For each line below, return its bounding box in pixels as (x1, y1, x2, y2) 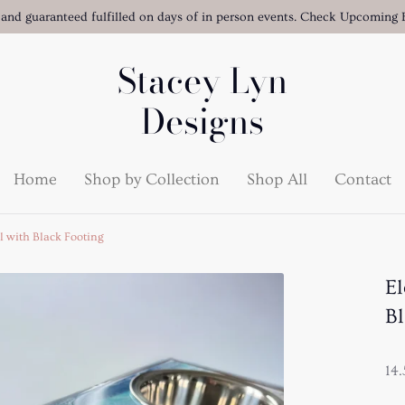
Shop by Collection (84, 170, 220, 189)
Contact (334, 170, 391, 189)
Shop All (247, 170, 307, 189)
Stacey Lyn (118, 54, 287, 107)
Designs (141, 95, 264, 147)
